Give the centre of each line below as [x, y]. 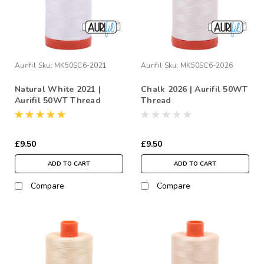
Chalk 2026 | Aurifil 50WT [194, 89]
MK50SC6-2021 [80, 65]
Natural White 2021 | [58, 89]
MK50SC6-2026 [207, 65]
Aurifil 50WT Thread [58, 100]
